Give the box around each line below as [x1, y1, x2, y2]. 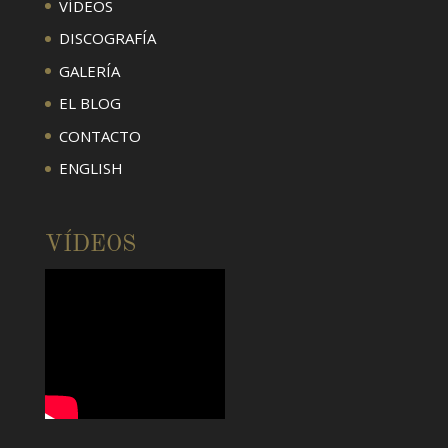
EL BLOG [58, 93, 121, 113]
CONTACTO [58, 125, 141, 146]
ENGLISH [58, 158, 123, 178]
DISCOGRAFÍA [58, 28, 156, 48]
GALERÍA [58, 60, 120, 81]
